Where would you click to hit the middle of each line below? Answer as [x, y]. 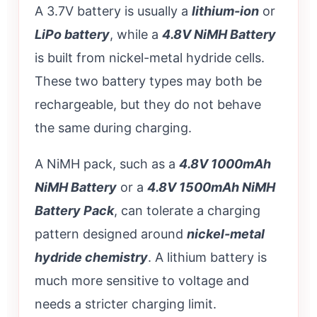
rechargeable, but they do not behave [148, 105]
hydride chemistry [91, 258]
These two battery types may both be [148, 81]
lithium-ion [225, 11]
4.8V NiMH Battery [219, 35]
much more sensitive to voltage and [142, 281]
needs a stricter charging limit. [126, 304]
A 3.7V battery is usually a [113, 11]
